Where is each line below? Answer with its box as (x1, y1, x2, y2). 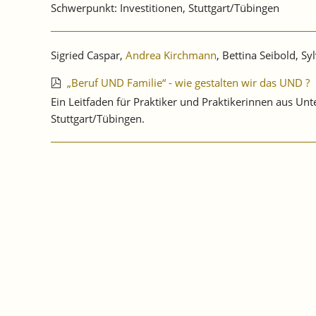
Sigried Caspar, (51, 48, 126, 63)
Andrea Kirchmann (126, 48, 217, 63)
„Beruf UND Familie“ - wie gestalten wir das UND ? (67, 75, 310, 90)
